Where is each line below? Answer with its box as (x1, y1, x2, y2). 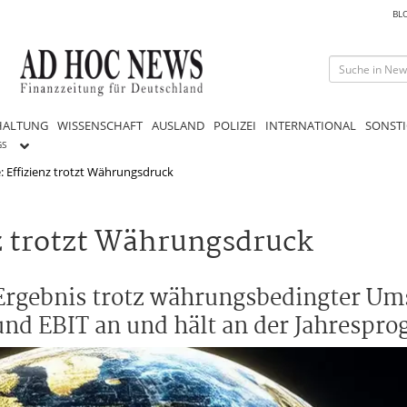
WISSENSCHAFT (57, 116, 143, 134)
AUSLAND (152, 116, 204, 134)
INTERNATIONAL (265, 116, 356, 134)
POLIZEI (213, 116, 256, 134)
